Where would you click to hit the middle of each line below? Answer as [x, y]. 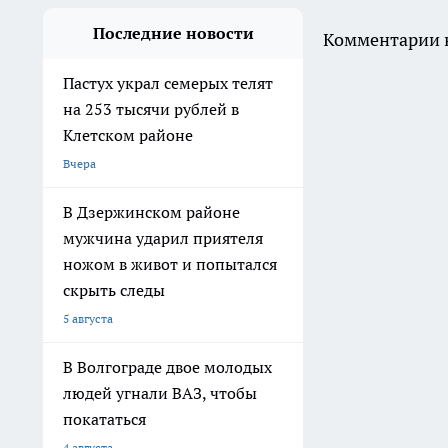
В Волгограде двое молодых [167, 367]
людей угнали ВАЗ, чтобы [160, 393]
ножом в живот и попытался [170, 264]
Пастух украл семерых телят [168, 83]
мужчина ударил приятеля [163, 238]
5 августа [88, 318]
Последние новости [173, 33]
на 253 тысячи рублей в [151, 109]
